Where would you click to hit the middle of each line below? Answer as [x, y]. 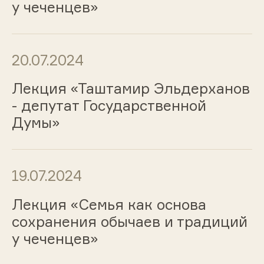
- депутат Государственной [109, 106]
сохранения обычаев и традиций [129, 222]
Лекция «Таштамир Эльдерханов [131, 89]
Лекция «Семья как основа [109, 205]
